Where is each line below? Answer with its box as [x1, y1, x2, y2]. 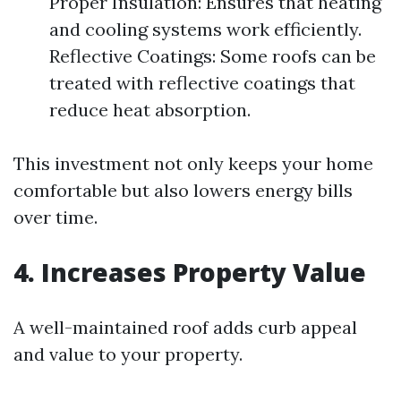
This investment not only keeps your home [13, 152, 373, 175]
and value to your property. [13, 343, 243, 365]
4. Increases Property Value [13, 255, 366, 289]
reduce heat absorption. [49, 98, 251, 121]
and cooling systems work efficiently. [49, 18, 362, 40]
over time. [13, 206, 98, 228]
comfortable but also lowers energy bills [13, 179, 353, 201]
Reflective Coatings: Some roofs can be [49, 45, 376, 67]
